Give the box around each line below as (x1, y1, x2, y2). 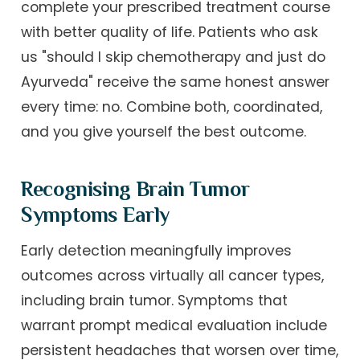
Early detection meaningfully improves (21, 240, 292, 260)
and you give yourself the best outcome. (21, 122, 307, 141)
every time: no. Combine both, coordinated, (21, 97, 323, 117)
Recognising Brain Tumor (21, 176, 250, 201)
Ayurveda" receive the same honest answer (21, 72, 330, 92)
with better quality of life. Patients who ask (21, 22, 319, 42)
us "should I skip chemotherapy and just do (21, 47, 326, 67)
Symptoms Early (21, 202, 170, 227)
